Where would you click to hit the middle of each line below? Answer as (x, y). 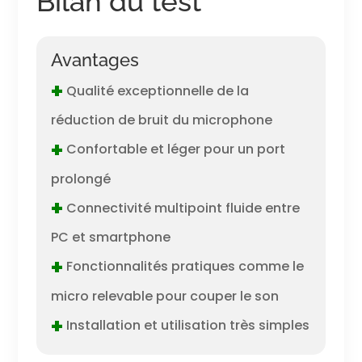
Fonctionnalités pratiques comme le (183, 267)
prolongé (80, 179)
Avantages (95, 59)
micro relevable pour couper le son (164, 296)
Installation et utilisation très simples (186, 325)
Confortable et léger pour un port (174, 149)
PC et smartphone (110, 238)
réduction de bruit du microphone (161, 120)
